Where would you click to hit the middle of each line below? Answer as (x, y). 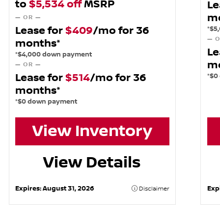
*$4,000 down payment (54, 54)
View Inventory (92, 131)
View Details (92, 162)
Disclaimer (153, 189)
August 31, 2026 (69, 188)
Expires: (29, 188)
